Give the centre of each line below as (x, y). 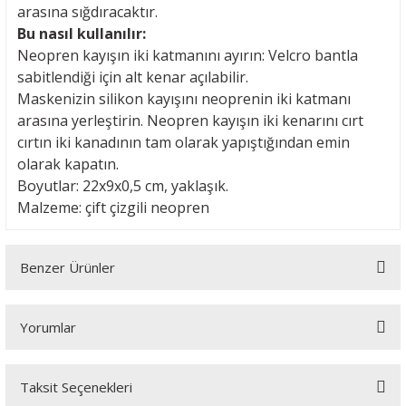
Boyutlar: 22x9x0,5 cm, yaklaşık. (123, 186)
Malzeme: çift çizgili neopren (113, 208)
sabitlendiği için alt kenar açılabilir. (133, 77)
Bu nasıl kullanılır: (82, 34)
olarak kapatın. (68, 164)
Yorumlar (48, 327)
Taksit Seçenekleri (76, 387)
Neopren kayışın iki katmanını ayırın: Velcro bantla (188, 55)
